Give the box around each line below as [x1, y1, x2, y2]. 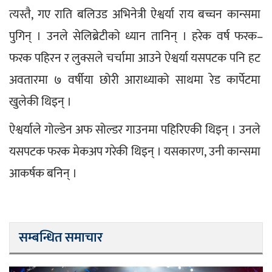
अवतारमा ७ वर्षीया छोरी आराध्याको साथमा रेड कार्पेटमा [9, 69, 263, 90]
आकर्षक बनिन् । [9, 163, 77, 184]
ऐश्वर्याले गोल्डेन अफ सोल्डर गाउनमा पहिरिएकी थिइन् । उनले [9, 119, 263, 140]
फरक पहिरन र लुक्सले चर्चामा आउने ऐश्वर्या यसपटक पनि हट [9, 47, 263, 69]
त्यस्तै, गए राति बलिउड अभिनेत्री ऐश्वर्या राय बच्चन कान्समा [9, 4, 263, 25]
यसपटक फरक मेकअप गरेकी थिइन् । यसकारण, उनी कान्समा [9, 141, 263, 162]
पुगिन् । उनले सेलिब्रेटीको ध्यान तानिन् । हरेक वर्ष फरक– [9, 25, 263, 47]
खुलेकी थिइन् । [9, 91, 72, 112]
